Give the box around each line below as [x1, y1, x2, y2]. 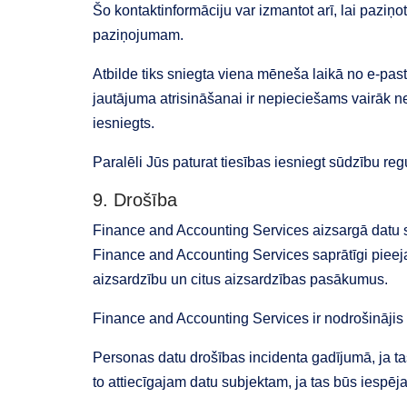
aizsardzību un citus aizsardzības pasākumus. [93, 272, 388, 287]
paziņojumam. [93, 27, 184, 43]
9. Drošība [93, 190, 177, 210]
